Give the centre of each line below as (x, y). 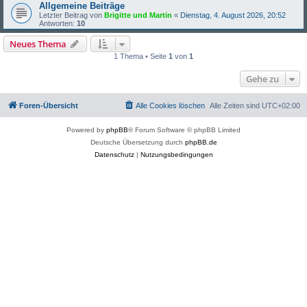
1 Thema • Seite (141, 57)
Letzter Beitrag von (72, 15)
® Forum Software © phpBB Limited (184, 130)
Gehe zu (262, 79)
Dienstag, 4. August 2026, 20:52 (233, 15)
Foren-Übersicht (49, 106)
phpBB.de (201, 143)
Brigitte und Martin (138, 15)
